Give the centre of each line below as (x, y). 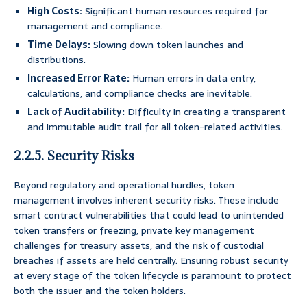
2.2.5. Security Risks (74, 156)
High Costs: (55, 11)
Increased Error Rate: (78, 78)
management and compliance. (95, 26)
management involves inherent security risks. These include (146, 200)
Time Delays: (59, 45)
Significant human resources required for (175, 11)
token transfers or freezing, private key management (134, 231)
